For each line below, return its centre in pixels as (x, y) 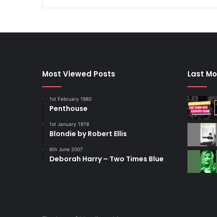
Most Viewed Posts (79, 74)
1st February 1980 (70, 99)
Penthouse (69, 109)
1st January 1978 (69, 124)
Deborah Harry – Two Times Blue (107, 159)
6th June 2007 (66, 149)
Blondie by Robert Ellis (88, 134)
